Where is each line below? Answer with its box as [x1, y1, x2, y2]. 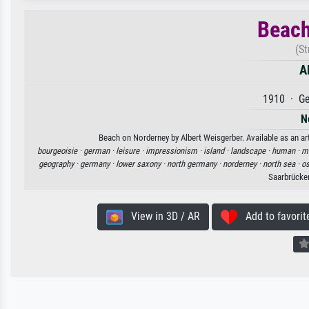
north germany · [166, 159, 223, 170]
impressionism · [145, 146, 203, 157]
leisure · [115, 146, 146, 157]
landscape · [230, 146, 272, 157]
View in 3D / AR [122, 210, 200, 223]
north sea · [262, 159, 301, 170]
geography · [38, 159, 80, 170]
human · [271, 146, 301, 157]
